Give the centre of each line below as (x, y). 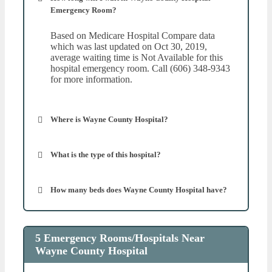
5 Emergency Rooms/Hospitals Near (120, 238)
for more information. (91, 79)
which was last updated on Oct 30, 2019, (129, 46)
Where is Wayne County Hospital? (109, 119)
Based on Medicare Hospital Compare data (133, 35)
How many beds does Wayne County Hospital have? (139, 189)
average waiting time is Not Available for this (137, 57)
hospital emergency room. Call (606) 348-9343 (140, 68)
